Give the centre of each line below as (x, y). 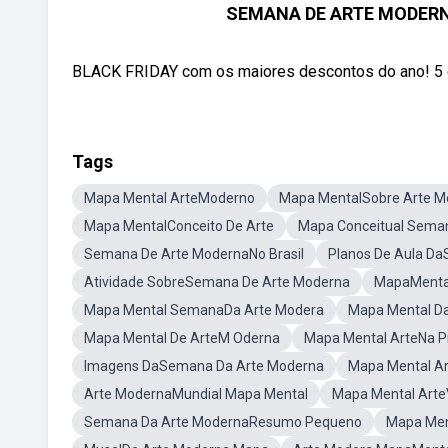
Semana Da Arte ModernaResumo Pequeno (223, 422)
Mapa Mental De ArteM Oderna (182, 338)
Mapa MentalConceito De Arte (179, 226)
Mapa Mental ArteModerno (169, 198)
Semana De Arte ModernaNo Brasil (194, 254)
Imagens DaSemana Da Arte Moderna (204, 366)
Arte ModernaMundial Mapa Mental (196, 394)
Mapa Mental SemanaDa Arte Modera (204, 310)
